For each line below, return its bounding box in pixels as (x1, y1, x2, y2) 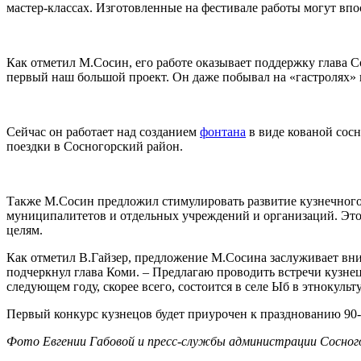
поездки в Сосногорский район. (6, 139, 183, 154)
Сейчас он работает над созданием (6, 125, 200, 139)
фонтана (200, 125, 246, 139)
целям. (6, 223, 43, 238)
